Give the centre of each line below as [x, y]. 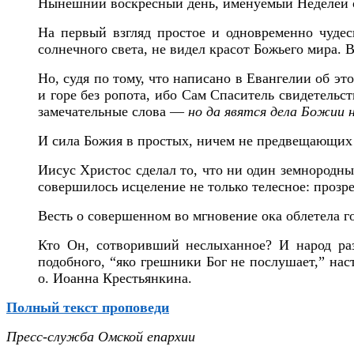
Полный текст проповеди [88, 307]
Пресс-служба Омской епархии [103, 336]
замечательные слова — [113, 111]
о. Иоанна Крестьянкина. [115, 278]
